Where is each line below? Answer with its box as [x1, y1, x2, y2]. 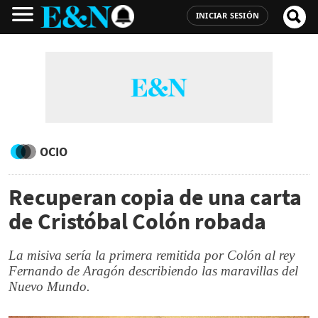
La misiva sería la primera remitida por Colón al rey [9, 248, 295, 263]
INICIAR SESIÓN [195, 10, 259, 21]
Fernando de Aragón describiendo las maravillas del [9, 263, 298, 278]
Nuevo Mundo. [9, 279, 90, 294]
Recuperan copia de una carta [9, 183, 302, 212]
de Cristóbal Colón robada [9, 207, 266, 236]
